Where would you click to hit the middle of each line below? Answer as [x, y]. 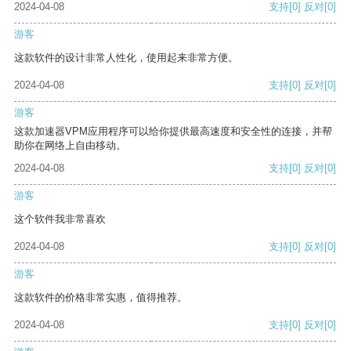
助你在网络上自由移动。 [70, 146]
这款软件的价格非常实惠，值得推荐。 [101, 298]
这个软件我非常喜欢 [60, 219]
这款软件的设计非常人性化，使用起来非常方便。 [126, 58]
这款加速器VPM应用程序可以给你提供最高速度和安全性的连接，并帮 [173, 132]
